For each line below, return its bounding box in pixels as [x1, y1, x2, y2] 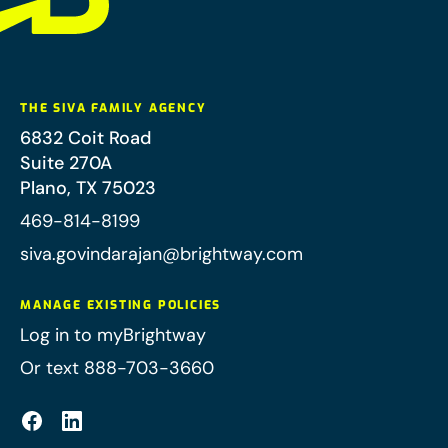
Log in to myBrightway [20, 323, 206, 348]
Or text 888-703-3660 [20, 356, 214, 381]
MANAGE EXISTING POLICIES [20, 297, 222, 314]
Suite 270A [20, 151, 112, 176]
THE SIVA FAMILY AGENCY [20, 100, 207, 117]
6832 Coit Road [20, 126, 151, 151]
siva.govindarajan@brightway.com [20, 242, 303, 267]
